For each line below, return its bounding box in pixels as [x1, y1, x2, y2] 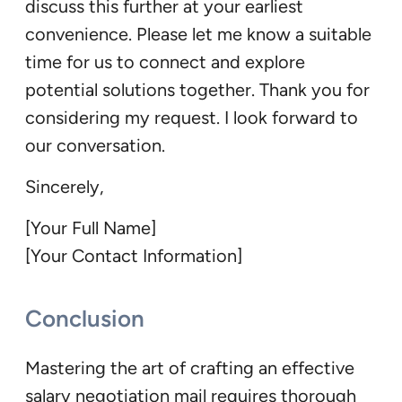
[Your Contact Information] [25, 245, 242, 267]
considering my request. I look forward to [25, 107, 358, 129]
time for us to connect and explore [25, 51, 305, 74]
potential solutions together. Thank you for [25, 79, 370, 101]
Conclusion [25, 303, 144, 333]
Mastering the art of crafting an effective [25, 356, 354, 379]
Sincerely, [25, 176, 104, 198]
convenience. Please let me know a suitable [25, 23, 371, 46]
